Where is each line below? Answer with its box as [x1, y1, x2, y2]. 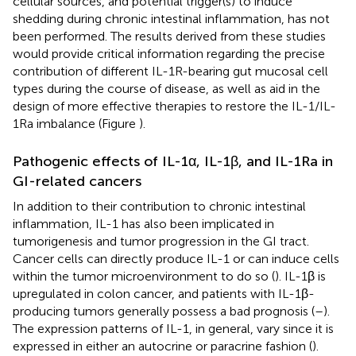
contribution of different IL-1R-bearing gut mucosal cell [13, 63, 328, 79]
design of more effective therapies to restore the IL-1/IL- [13, 98, 336, 114]
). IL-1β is [275, 268, 326, 284]
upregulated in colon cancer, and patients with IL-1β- [13, 285, 315, 301]
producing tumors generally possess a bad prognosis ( [13, 303, 315, 319]
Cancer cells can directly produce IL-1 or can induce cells [13, 250, 339, 266]
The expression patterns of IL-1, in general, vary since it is [13, 320, 334, 336]
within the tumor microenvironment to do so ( [13, 268, 275, 284]
